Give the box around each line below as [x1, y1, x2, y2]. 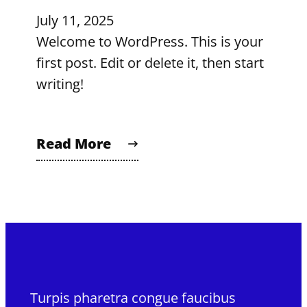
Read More [36, 134, 111, 153]
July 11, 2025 [36, 11, 114, 30]
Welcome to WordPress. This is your [36, 32, 263, 51]
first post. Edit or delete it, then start [36, 53, 264, 73]
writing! [36, 75, 84, 94]
